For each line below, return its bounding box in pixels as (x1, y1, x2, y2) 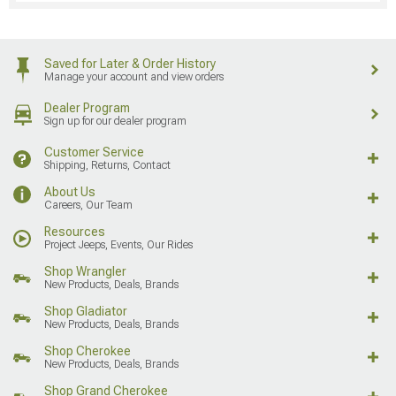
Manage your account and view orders (44, 71, 224, 84)
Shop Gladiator (44, 304, 127, 319)
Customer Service (44, 145, 144, 160)
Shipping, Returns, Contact (44, 159, 171, 172)
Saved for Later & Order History (44, 57, 216, 72)
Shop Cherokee (44, 344, 131, 359)
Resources (44, 225, 105, 240)
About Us (44, 185, 95, 200)
